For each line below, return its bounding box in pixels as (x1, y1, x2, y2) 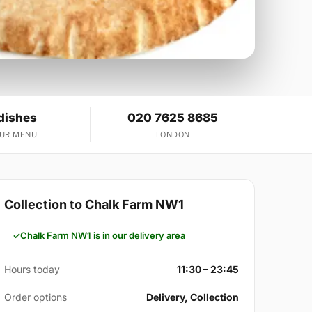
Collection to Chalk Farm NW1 (4, 196, 185, 212)
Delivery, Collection (146, 290, 239, 303)
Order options (4, 290, 68, 303)
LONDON (155, 129, 190, 139)
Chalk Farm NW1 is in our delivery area (20, 229, 186, 241)
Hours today (4, 263, 61, 275)
